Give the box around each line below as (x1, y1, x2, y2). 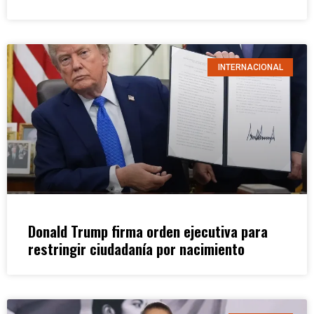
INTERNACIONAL (217, 62, 283, 72)
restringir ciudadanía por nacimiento (28, 237, 245, 259)
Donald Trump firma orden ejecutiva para (28, 219, 268, 242)
